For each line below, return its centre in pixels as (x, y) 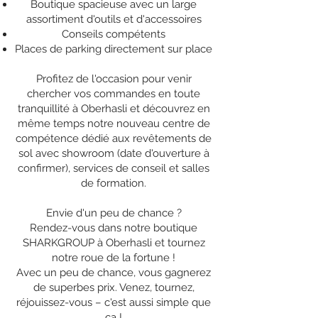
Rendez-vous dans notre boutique (114, 228)
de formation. (114, 183)
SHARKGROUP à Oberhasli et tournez (114, 243)
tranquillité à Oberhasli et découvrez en (114, 109)
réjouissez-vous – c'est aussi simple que (114, 302)
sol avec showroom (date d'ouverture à (114, 153)
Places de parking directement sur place (114, 49)
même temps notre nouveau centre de (114, 124)
